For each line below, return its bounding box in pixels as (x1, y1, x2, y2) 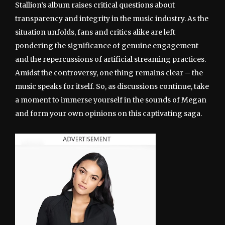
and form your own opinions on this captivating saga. (15, 109, 202, 119)
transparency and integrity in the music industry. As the (15, 14, 208, 24)
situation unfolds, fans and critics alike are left (15, 28, 175, 37)
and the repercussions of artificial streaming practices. (15, 55, 206, 64)
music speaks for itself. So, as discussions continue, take (15, 82, 209, 91)
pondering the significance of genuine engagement (15, 41, 198, 51)
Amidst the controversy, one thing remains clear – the (15, 68, 203, 78)
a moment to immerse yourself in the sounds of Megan (15, 95, 206, 105)
